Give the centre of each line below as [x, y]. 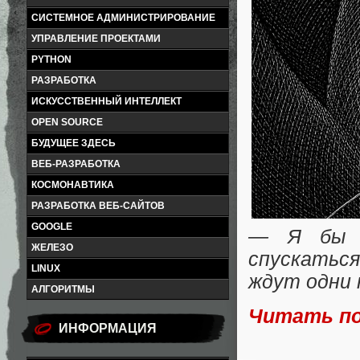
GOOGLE [52, 227]
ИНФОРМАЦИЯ [108, 328]
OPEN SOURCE [67, 122]
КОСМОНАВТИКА [73, 185]
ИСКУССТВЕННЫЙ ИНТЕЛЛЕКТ [106, 101]
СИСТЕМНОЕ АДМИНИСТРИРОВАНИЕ [123, 18]
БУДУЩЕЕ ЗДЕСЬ [74, 143]
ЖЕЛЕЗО [52, 247]
